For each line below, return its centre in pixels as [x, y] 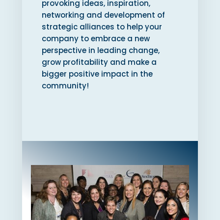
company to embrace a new [96, 39]
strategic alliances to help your [102, 27]
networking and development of [103, 15]
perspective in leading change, [100, 51]
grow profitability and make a [99, 62]
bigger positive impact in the [97, 74]
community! [66, 86]
